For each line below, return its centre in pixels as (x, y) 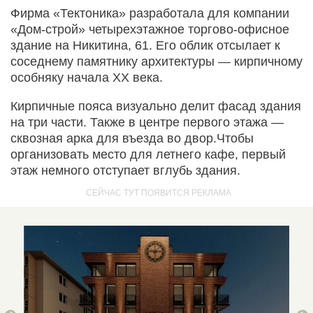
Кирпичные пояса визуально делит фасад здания (156, 107)
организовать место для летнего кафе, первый (148, 155)
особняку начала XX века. (87, 78)
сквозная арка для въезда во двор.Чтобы (132, 139)
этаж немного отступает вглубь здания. (125, 171)
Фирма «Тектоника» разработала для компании (150, 14)
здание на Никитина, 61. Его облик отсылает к (145, 46)
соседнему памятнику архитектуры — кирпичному (156, 62)
